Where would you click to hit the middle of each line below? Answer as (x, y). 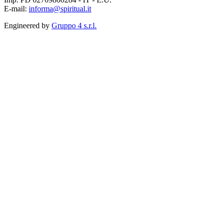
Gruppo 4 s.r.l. (74, 26)
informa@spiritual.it (60, 9)
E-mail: (16, 9)
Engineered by (28, 26)
